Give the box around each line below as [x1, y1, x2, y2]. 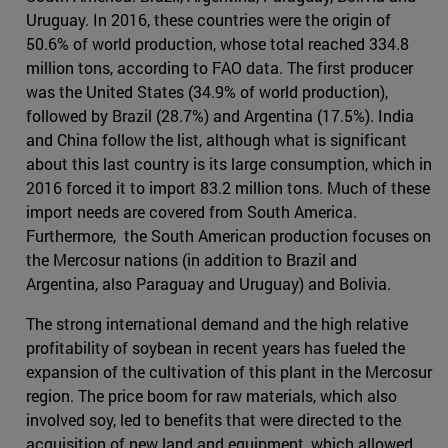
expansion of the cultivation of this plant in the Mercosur [26, 361, 432, 383]
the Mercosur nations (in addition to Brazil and [26, 249, 357, 271]
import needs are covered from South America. [26, 201, 357, 223]
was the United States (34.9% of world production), [26, 81, 388, 103]
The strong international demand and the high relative [26, 313, 408, 335]
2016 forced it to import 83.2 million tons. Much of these [26, 177, 430, 199]
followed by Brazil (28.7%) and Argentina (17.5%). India [26, 105, 414, 127]
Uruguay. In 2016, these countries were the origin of [26, 9, 391, 31]
